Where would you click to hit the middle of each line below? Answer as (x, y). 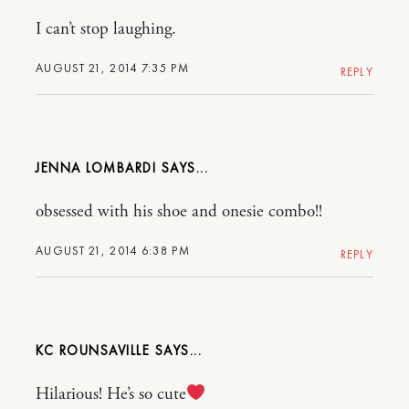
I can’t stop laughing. (106, 29)
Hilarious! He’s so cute (111, 394)
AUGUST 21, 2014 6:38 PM (113, 251)
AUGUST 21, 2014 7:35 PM (112, 68)
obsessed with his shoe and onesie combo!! (179, 212)
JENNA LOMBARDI (96, 168)
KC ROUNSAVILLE (93, 351)
